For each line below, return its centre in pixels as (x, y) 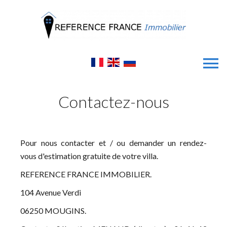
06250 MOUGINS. (53, 211)
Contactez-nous (113, 102)
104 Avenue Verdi (51, 193)
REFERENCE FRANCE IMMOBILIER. (87, 174)
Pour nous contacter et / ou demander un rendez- (113, 143)
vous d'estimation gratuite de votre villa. (90, 156)
